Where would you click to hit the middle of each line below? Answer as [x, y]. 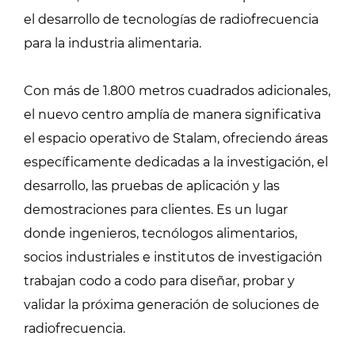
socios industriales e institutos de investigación [173, 257]
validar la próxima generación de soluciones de [172, 305]
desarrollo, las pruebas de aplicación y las [152, 186]
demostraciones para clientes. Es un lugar [156, 210]
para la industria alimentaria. [113, 43]
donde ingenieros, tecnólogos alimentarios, [160, 233]
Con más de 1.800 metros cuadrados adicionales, [177, 91]
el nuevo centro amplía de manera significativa [172, 115]
